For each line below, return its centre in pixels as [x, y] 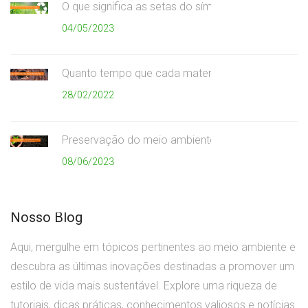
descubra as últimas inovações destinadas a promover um [152, 267]
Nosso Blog [46, 218]
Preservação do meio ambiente [139, 140]
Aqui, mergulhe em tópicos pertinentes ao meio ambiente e [153, 247]
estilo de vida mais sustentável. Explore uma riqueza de [144, 286]
